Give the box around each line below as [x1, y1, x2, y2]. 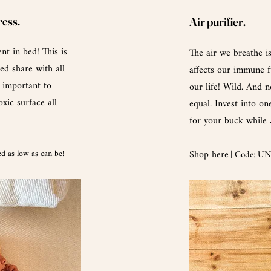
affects [189, 60, 214, 80]
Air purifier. [189, 13, 246, 29]
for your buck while [189, 111, 270, 131]
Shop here [189, 145, 229, 165]
